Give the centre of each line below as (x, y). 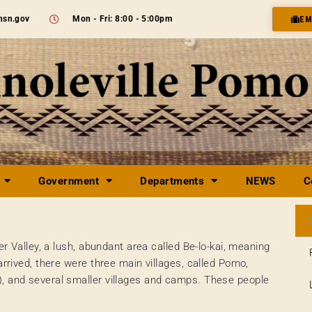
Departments (172, 181)
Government (69, 181)
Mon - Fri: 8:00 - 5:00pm (123, 19)
